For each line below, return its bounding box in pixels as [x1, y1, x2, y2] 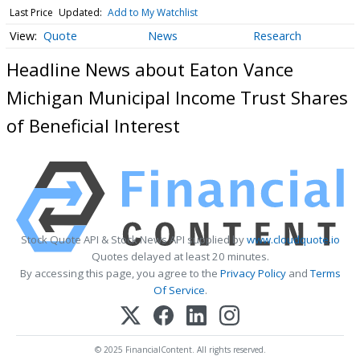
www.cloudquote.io [246, 232, 340, 247]
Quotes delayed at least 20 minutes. [91, 249, 269, 264]
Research [252, 28, 301, 44]
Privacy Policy [219, 266, 286, 281]
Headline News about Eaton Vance [6, 56, 293, 81]
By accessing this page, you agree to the [19, 266, 220, 281]
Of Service [153, 283, 205, 298]
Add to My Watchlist [107, 6, 198, 19]
